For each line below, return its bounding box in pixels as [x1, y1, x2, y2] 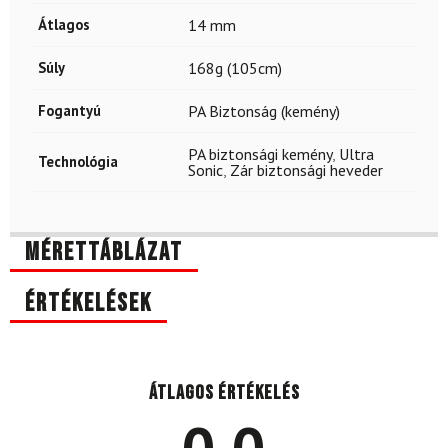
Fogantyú [38, 101, 101, 121]
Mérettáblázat [25, 237, 183, 269]
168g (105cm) [188, 58, 282, 79]
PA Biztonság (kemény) [188, 101, 340, 122]
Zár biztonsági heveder [230, 160, 383, 181]
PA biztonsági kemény [188, 144, 332, 165]
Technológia [38, 152, 118, 172]
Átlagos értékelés [148, 381, 300, 406]
